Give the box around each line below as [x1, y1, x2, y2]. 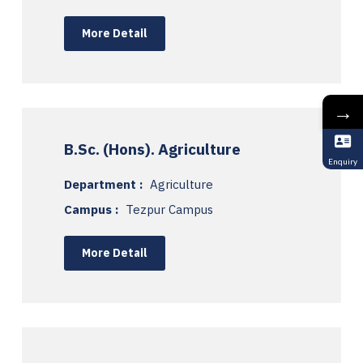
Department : [64, 176, 146, 192]
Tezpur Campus [126, 201, 213, 217]
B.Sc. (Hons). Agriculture [64, 139, 241, 159]
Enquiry [328, 156, 357, 166]
